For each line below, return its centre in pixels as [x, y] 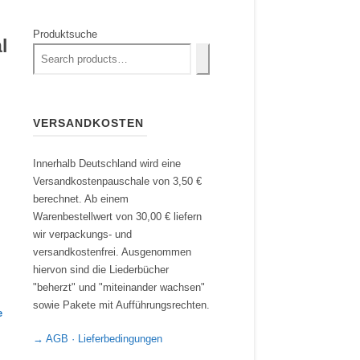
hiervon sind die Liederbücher [101, 270]
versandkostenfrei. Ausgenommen [112, 252]
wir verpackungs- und [82, 234]
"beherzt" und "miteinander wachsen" [119, 287]
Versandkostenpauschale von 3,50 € [117, 181]
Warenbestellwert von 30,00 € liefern [117, 217]
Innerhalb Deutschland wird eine [107, 164]
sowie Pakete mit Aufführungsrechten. [121, 305]
